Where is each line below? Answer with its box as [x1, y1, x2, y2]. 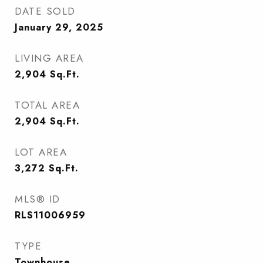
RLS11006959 [15, 208, 86, 222]
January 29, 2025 [15, 21, 103, 34]
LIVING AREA [15, 51, 84, 65]
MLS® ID [15, 192, 60, 206]
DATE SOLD [15, 4, 76, 18]
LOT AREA [15, 145, 67, 159]
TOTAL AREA [15, 98, 80, 112]
